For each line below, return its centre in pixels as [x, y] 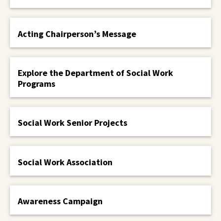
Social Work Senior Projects [73, 123]
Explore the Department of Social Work [95, 73]
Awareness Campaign [60, 201]
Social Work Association [65, 162]
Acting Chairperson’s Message [77, 34]
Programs [37, 83]
